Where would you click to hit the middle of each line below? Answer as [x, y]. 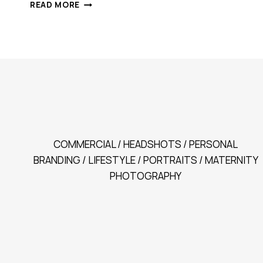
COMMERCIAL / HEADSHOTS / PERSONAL [146, 144]
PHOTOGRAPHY [146, 176]
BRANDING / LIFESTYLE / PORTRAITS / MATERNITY [146, 160]
